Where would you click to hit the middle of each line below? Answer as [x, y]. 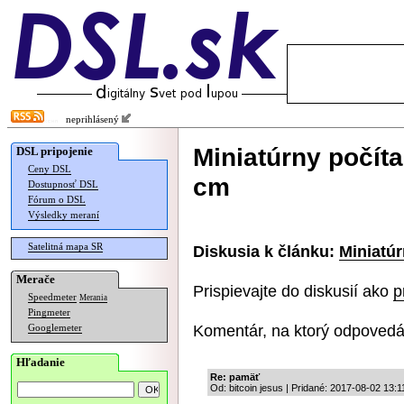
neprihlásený [90, 119]
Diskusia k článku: [264, 251]
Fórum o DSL [57, 200]
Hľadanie [41, 362]
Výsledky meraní [64, 215]
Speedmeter [52, 297]
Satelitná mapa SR [65, 247]
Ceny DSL [50, 169]
